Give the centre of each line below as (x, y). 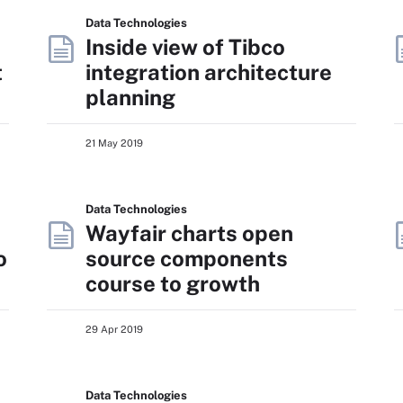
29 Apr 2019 (114, 329)
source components (187, 258)
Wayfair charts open (189, 233)
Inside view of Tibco (185, 47)
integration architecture (209, 72)
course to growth (173, 283)
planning (130, 97)
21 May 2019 (114, 143)
